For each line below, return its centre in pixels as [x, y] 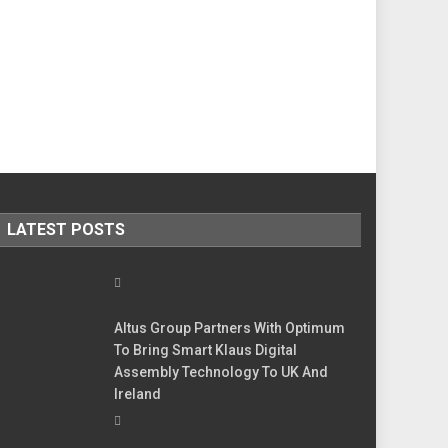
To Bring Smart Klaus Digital [206, 349]
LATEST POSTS [65, 229]
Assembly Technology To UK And [221, 371]
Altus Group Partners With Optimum [230, 327]
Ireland [138, 393]
